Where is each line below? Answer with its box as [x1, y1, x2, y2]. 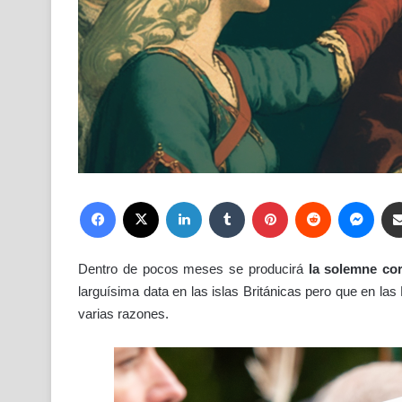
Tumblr [244, 194, 280, 208]
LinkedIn [201, 194, 245, 208]
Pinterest [287, 194, 334, 208]
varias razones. [78, 306, 169, 322]
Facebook [115, 194, 166, 208]
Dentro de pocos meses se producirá [78, 261, 309, 277]
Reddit [330, 194, 363, 208]
